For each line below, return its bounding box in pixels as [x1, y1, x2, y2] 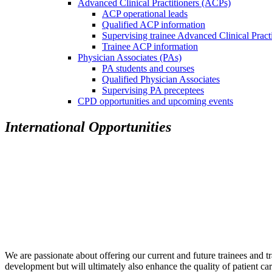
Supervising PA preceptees [102, 85, 204, 95]
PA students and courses [102, 63, 194, 73]
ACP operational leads [102, 8, 188, 19]
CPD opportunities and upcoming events [78, 96, 233, 106]
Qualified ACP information [102, 19, 205, 30]
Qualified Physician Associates [102, 74, 220, 84]
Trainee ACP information [102, 41, 198, 52]
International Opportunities [5, 118, 171, 135]
